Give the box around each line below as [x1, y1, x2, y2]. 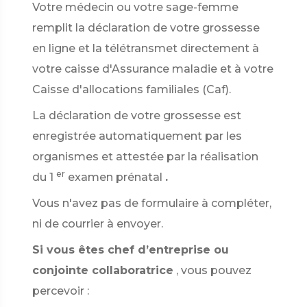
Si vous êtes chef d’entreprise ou [32, 243, 229, 256]
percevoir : [32, 284, 89, 297]
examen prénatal [68, 171, 162, 184]
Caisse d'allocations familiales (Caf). [32, 83, 231, 96]
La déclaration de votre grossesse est [32, 109, 241, 122]
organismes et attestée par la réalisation [32, 150, 258, 163]
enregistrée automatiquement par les [32, 130, 242, 143]
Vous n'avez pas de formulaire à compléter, [32, 197, 271, 210]
